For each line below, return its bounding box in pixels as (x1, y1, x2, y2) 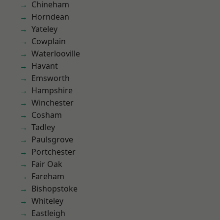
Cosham (31, 110, 62, 120)
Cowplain (31, 36, 66, 47)
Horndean (31, 11, 69, 22)
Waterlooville (31, 48, 80, 59)
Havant (31, 60, 58, 71)
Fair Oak (31, 159, 62, 169)
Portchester (31, 146, 76, 157)
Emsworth (31, 73, 70, 83)
